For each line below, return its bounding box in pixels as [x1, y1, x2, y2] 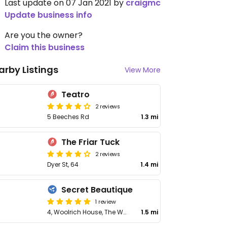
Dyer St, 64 [47, 160, 79, 169]
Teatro [61, 89, 90, 100]
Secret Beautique [61, 184, 133, 196]
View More [125, 65, 161, 75]
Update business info [5, 9, 92, 21]
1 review [95, 197, 116, 205]
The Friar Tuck [61, 136, 120, 148]
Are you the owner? [5, 29, 83, 41]
